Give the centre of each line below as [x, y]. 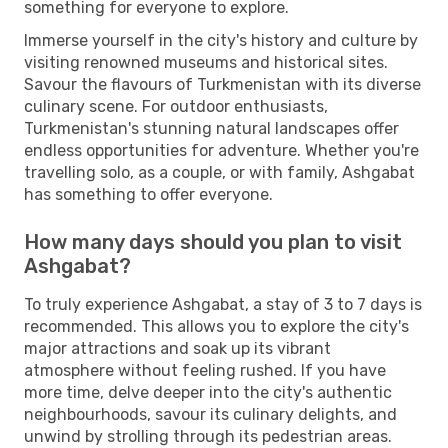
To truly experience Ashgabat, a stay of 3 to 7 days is [223, 304]
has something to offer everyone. [148, 194]
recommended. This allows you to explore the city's [216, 326]
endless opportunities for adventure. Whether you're [221, 150]
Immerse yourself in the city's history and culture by [221, 40]
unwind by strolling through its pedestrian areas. [208, 436]
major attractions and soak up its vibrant [177, 348]
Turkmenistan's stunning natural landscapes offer [211, 128]
